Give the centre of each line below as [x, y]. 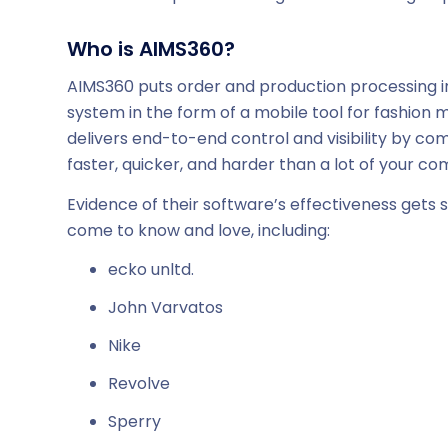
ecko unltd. [151, 270]
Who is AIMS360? [151, 49]
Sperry [134, 422]
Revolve [139, 384]
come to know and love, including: [198, 230]
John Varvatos [165, 308]
